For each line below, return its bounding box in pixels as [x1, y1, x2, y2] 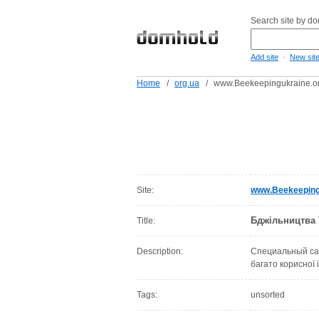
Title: [137, 216, 155, 226]
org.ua [174, 78, 199, 88]
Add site [251, 53, 278, 61]
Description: [137, 246, 183, 256]
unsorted [251, 290, 285, 300]
